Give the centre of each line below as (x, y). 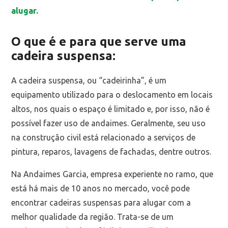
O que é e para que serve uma (99, 42)
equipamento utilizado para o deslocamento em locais (112, 95)
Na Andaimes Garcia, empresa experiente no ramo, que (112, 174)
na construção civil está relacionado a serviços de (104, 138)
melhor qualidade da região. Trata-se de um (93, 217)
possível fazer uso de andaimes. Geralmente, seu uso (109, 123)
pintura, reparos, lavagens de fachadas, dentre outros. (111, 152)
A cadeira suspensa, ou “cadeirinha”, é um (89, 81)
